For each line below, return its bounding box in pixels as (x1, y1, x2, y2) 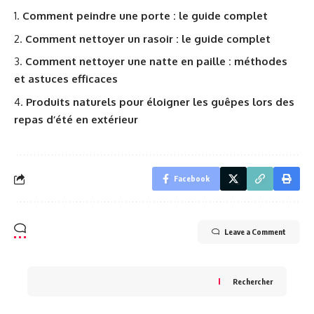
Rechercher (233, 277, 273, 286)
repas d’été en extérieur (14, 112, 138, 126)
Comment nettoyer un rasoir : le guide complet (25, 32, 271, 46)
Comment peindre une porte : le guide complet (22, 9, 268, 22)
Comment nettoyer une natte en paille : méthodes (25, 55, 287, 68)
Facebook (174, 174, 210, 183)
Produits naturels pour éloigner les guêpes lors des (26, 95, 294, 109)
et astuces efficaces (14, 72, 118, 86)
